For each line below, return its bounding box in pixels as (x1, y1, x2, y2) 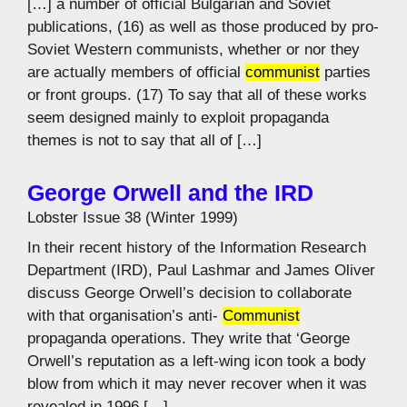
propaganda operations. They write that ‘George (27, 330, 350, 347)
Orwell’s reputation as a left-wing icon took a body (27, 352, 366, 370)
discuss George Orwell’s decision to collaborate (27, 284, 352, 302)
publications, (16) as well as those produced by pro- (27, 17, 379, 35)
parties (320, 63, 371, 81)
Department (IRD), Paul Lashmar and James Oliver (27, 262, 375, 279)
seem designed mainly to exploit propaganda (27, 108, 329, 126)
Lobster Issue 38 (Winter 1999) (27, 208, 238, 226)
